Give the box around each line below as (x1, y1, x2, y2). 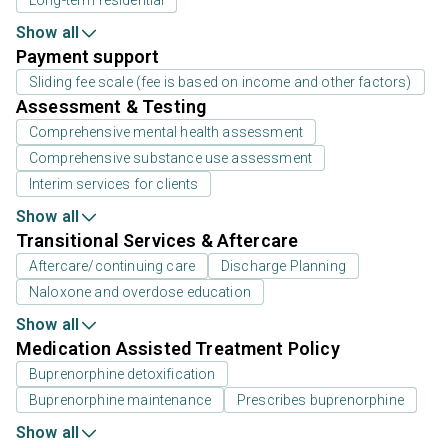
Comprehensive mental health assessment (29, 123, 304, 140)
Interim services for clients (29, 175, 199, 192)
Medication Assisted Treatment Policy (16, 337, 340, 359)
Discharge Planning (221, 257, 346, 274)
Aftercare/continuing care (29, 257, 195, 274)
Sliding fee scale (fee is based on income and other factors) (29, 73, 412, 90)
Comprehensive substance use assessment (29, 149, 313, 166)
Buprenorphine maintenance (29, 391, 211, 408)
